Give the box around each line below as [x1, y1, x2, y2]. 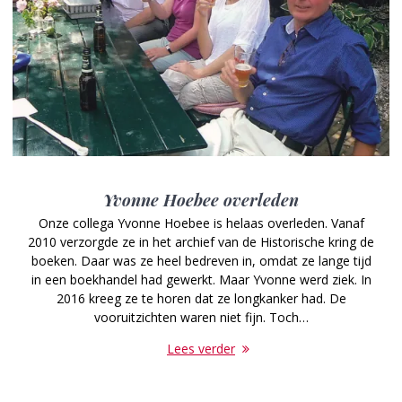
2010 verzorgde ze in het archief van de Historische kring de [28, 232, 374, 250]
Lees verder [167, 339, 235, 357]
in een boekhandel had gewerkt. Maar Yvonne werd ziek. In [31, 270, 371, 288]
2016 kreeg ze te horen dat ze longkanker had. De [56, 289, 346, 307]
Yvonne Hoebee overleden [103, 188, 299, 211]
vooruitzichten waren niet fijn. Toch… [93, 308, 309, 326]
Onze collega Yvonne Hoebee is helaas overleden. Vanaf [38, 214, 364, 232]
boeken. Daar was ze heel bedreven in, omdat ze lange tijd [31, 251, 371, 269]
